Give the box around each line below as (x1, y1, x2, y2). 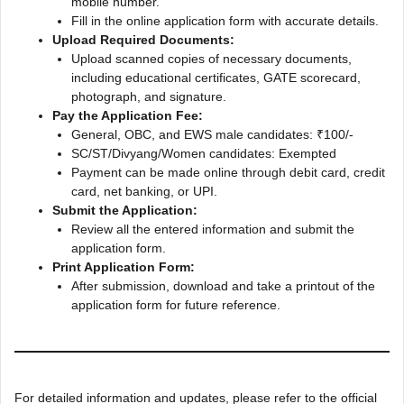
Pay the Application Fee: (52, 108, 203, 123)
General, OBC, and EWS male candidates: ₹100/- (71, 127, 353, 142)
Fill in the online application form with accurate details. (71, 14, 379, 28)
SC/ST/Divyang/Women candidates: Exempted (71, 146, 336, 161)
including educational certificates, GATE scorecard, (71, 70, 361, 85)
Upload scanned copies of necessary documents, (71, 51, 352, 66)
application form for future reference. (71, 298, 280, 312)
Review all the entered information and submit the (71, 222, 354, 236)
